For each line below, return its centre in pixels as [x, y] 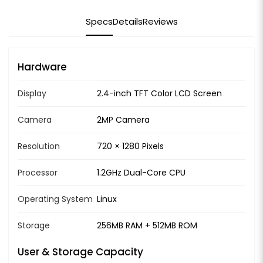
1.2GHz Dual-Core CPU [141, 173]
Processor [38, 173]
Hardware [42, 67]
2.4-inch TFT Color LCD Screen [159, 94]
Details [127, 22]
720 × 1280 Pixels [130, 146]
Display [32, 94]
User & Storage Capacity [80, 252]
